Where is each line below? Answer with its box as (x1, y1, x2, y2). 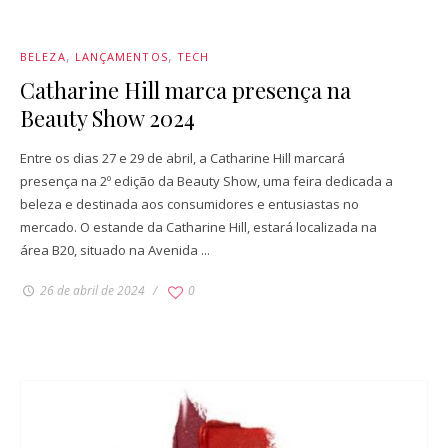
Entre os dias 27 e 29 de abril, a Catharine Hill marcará (20, 149, 345, 168)
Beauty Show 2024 (20, 103, 195, 134)
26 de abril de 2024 (36, 282, 148, 300)
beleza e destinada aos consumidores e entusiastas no (20, 195, 359, 214)
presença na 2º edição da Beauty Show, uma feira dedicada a (20, 172, 393, 191)
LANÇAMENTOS (74, 49, 168, 65)
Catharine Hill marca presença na (20, 75, 351, 106)
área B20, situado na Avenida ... (20, 241, 210, 260)
